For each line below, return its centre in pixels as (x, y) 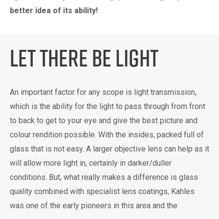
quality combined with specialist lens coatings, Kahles (102, 191)
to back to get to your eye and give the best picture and (104, 120)
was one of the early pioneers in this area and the (95, 205)
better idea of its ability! (54, 11)
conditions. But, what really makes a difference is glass (104, 177)
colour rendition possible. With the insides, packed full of (107, 134)
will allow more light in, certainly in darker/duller (91, 163)
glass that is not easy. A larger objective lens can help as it (109, 149)
